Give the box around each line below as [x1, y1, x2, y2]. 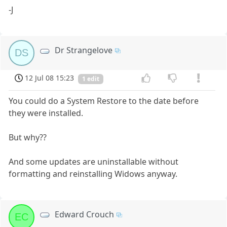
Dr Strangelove [55, 44, 113, 56]
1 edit [82, 74, 99, 83]
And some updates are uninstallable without [9, 156, 179, 167]
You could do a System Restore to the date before [9, 95, 199, 106]
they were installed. [9, 107, 84, 119]
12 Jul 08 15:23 [25, 72, 74, 83]
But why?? [9, 131, 47, 143]
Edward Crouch [55, 208, 115, 220]
